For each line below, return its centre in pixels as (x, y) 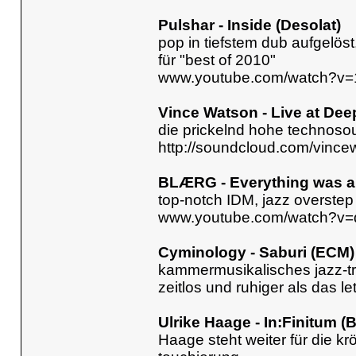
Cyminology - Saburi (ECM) (256, 252)
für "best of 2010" (217, 60)
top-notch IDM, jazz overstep (255, 199)
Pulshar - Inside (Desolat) (249, 25)
